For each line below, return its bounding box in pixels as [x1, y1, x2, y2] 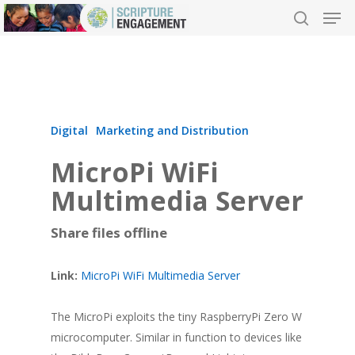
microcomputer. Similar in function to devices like [51, 330, 302, 345]
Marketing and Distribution [96, 123, 249, 139]
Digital [51, 123, 88, 139]
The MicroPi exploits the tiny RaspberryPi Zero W [51, 309, 302, 325]
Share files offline [51, 223, 167, 242]
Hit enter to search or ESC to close [70, 91, 221, 105]
